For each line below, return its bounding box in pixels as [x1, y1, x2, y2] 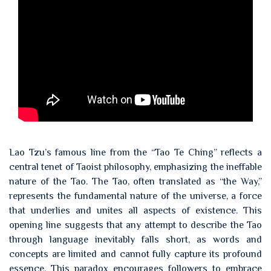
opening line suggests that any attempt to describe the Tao [9, 220, 262, 230]
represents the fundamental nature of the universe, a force [9, 191, 262, 201]
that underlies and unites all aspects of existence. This [9, 205, 262, 216]
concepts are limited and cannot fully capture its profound [9, 249, 262, 260]
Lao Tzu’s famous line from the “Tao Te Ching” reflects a [9, 147, 262, 158]
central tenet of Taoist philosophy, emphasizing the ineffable [9, 162, 262, 172]
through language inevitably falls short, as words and [9, 234, 262, 245]
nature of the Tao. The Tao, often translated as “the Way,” [9, 176, 262, 187]
